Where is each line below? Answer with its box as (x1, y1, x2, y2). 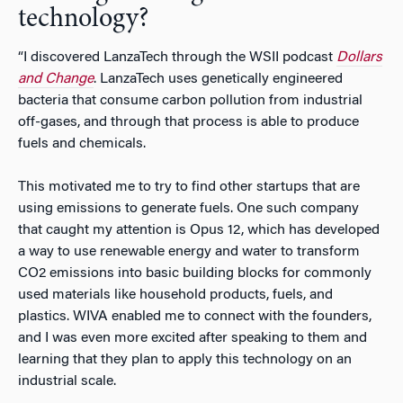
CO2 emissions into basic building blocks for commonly (18, 265, 372, 281)
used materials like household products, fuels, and (18, 287, 333, 302)
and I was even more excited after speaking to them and (18, 330, 367, 345)
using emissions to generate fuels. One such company (18, 201, 359, 216)
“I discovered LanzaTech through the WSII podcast (18, 49, 336, 65)
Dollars (336, 49, 382, 65)
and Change (18, 71, 94, 86)
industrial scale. (18, 373, 116, 389)
